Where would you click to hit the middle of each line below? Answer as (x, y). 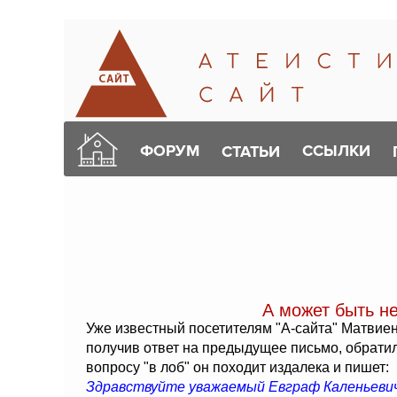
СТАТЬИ (251, 151)
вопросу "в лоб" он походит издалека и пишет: (237, 367)
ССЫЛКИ (336, 151)
